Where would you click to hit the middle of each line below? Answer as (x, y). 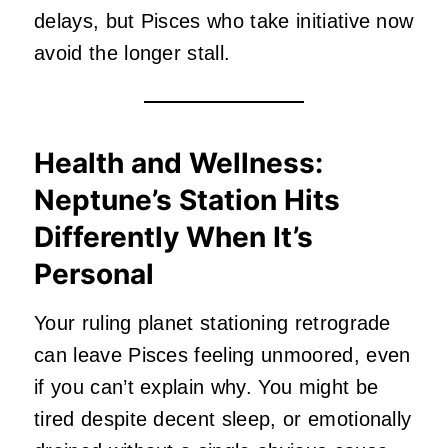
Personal (94, 273)
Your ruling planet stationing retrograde (212, 322)
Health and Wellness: (178, 162)
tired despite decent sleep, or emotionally (223, 418)
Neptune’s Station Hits (187, 199)
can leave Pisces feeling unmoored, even (222, 354)
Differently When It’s (173, 236)
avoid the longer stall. (132, 52)
